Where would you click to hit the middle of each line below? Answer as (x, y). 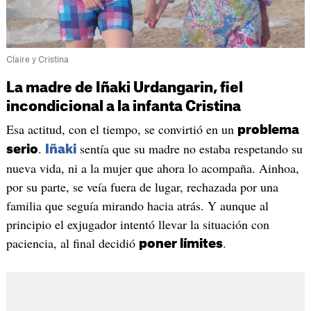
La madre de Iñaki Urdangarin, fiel (124, 89)
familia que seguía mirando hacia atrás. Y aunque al (137, 206)
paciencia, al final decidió (72, 243)
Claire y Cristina (37, 60)
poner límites (180, 244)
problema (268, 130)
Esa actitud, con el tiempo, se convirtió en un (121, 129)
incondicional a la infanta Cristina (123, 107)
